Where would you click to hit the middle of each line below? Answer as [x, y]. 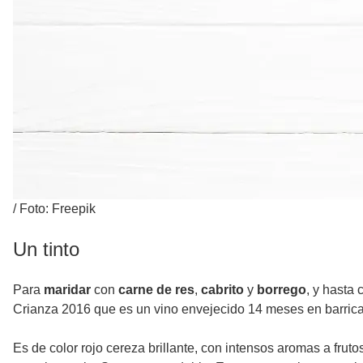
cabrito [224, 289]
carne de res [156, 289]
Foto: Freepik [58, 208]
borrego [282, 289]
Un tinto [46, 249]
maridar [69, 289]
